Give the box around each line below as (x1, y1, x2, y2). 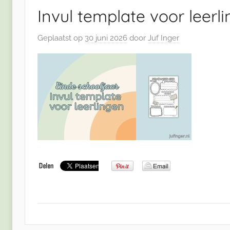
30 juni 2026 (85, 33, 127, 43)
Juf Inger (148, 33, 179, 43)
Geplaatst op (37, 33, 85, 43)
